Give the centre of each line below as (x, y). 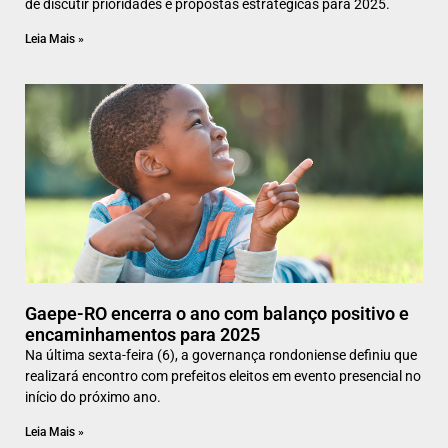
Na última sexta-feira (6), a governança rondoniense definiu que (221, 355)
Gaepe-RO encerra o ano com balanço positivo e (217, 314)
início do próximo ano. (93, 397)
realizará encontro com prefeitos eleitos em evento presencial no (223, 376)
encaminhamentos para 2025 (142, 335)
